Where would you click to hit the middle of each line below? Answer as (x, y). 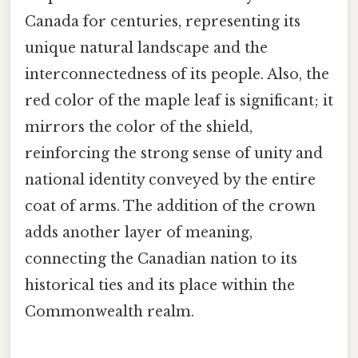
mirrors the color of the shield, (139, 127)
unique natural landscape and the (146, 48)
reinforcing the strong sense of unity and (174, 153)
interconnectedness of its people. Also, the (177, 74)
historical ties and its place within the (160, 285)
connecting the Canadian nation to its (161, 259)
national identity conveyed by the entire (170, 179)
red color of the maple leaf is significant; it (179, 100)
